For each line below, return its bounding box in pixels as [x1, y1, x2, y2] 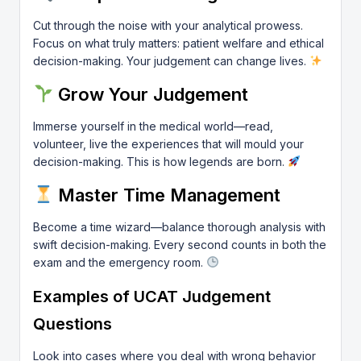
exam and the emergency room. [33, 255, 206, 269]
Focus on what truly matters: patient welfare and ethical [33, 36, 324, 50]
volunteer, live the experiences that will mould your [33, 137, 304, 151]
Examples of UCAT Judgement [33, 287, 271, 306]
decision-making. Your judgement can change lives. [33, 54, 309, 68]
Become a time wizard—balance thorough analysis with [33, 220, 326, 234]
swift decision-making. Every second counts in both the [33, 238, 326, 251]
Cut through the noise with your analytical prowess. [33, 19, 303, 32]
